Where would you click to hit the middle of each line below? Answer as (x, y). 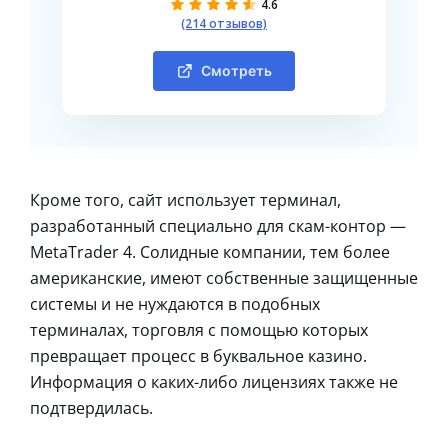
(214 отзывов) (224, 23)
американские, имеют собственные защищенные (224, 277)
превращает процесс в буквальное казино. (198, 355)
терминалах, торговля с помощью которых (199, 329)
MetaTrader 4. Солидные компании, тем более (210, 251)
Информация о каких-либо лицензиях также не (214, 381)
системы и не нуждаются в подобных (175, 303)
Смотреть (236, 70)
